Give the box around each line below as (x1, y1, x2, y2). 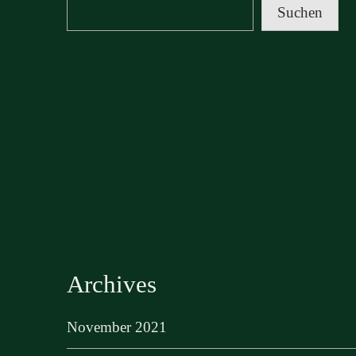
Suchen (277, 4, 323, 21)
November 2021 (67, 319, 167, 336)
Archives (67, 270, 157, 299)
